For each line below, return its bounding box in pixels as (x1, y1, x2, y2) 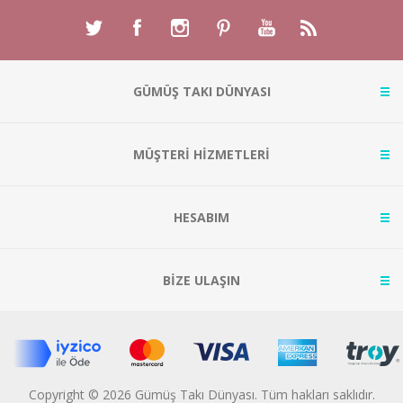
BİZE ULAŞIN (163, 271, 240, 289)
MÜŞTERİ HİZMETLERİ (133, 145, 270, 163)
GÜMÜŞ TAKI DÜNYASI (132, 82, 271, 100)
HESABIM (174, 208, 229, 226)
